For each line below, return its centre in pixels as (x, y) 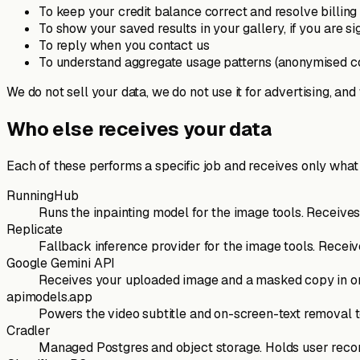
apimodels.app (49, 297)
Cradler (29, 331)
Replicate (35, 230)
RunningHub (43, 196)
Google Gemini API (61, 264)
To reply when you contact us (124, 46)
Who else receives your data (139, 129)
